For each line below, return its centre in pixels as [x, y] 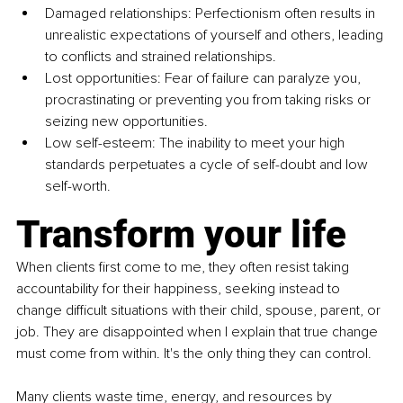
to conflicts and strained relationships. [161, 57]
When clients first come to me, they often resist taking [184, 268]
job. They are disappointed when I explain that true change [199, 332]
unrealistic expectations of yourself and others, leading [216, 36]
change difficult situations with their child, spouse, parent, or [200, 311]
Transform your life [181, 235]
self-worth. [80, 187]
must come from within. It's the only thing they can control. [194, 354]
